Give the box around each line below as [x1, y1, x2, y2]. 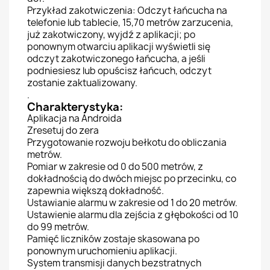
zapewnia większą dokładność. [27, 184, 164, 197]
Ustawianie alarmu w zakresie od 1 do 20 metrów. [27, 196, 237, 209]
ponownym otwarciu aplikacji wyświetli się [27, 40, 210, 53]
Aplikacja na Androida [27, 112, 122, 125]
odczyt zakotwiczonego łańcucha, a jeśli [27, 52, 206, 65]
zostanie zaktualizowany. [27, 77, 137, 89]
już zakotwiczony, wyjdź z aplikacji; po [27, 28, 195, 41]
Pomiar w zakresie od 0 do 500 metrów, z [27, 160, 203, 173]
